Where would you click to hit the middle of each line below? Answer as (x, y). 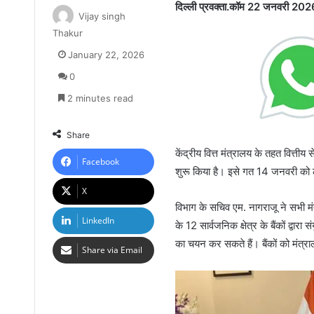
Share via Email (112, 250)
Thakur (67, 33)
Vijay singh (102, 16)
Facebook (100, 161)
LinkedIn (98, 220)
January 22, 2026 (106, 54)
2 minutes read (98, 98)
